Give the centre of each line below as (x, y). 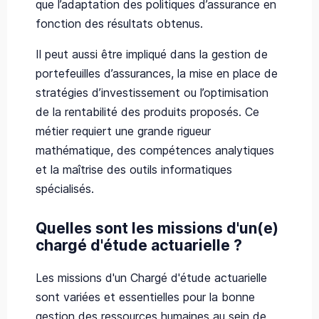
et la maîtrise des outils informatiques (134, 169)
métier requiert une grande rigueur (123, 131)
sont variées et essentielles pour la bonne (145, 297)
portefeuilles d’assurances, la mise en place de (157, 73)
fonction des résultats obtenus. (119, 23)
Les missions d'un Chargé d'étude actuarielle (151, 277)
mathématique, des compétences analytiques (155, 150)
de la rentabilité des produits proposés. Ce (147, 111)
